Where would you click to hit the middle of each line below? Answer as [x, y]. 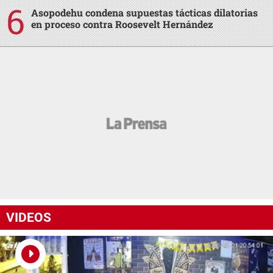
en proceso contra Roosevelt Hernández [122, 24]
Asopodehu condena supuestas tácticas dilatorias [144, 12]
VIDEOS [29, 217]
